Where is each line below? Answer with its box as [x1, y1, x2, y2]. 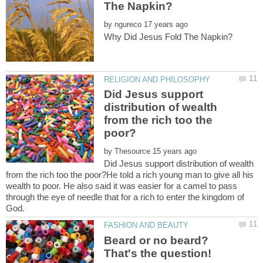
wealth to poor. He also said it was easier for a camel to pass [6, 181, 237, 191]
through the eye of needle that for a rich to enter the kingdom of [6, 192, 244, 203]
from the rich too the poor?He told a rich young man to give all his [6, 170, 254, 180]
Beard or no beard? [104, 234, 209, 247]
